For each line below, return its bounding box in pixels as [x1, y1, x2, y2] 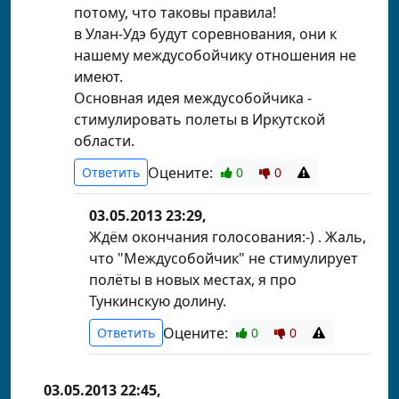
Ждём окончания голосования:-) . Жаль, [89, 227, 366, 247]
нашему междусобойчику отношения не [74, 45, 356, 65]
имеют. [74, 67, 123, 86]
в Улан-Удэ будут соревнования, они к [74, 24, 337, 44]
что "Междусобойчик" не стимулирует [89, 248, 358, 268]
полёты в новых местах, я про [89, 270, 297, 289]
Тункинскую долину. [89, 291, 226, 311]
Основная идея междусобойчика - [74, 88, 312, 108]
